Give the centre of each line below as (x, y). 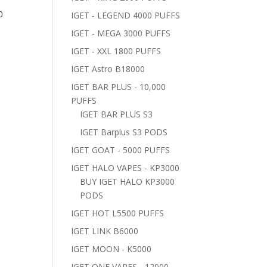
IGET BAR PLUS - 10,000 (119, 87)
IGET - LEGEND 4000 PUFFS (126, 15)
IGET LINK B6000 (105, 231)
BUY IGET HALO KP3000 (128, 181)
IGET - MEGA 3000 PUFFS (121, 33)
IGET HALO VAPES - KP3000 (125, 168)
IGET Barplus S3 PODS (124, 132)
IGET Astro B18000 (108, 69)
